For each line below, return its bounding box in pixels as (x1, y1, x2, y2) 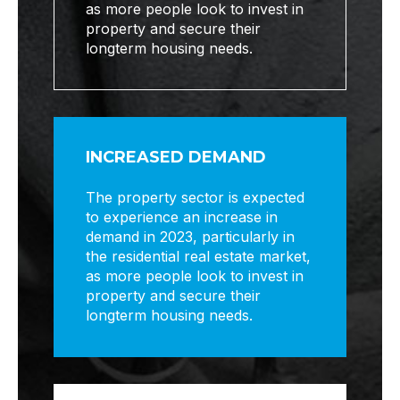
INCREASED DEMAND (86, 147, 267, 168)
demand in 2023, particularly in (86, 228, 296, 246)
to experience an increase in (86, 208, 279, 227)
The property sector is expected (86, 188, 305, 207)
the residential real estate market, (86, 247, 312, 266)
